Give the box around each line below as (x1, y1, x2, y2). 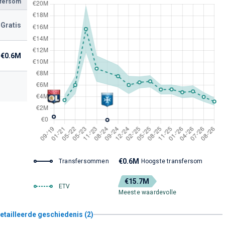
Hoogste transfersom (141, 158, 203, 165)
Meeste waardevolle (118, 189, 177, 196)
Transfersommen (58, 158, 109, 165)
